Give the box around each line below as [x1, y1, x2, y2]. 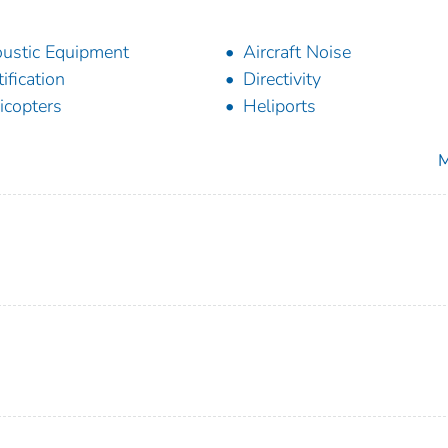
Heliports [243, 93, 316, 118]
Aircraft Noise [243, 39, 351, 64]
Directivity [243, 66, 321, 91]
